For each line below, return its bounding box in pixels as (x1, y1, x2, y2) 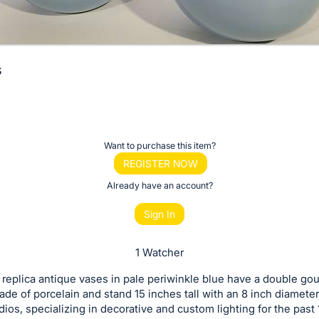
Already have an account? (106, 179, 213, 191)
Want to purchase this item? (103, 140, 216, 151)
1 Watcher (135, 246, 184, 260)
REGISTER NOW (122, 157, 198, 169)
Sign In (144, 208, 175, 221)
